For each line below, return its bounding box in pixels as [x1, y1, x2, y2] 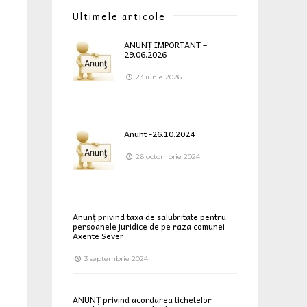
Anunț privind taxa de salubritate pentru [73, 209, 226, 223]
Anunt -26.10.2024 [124, 126, 195, 140]
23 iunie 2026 [134, 72, 182, 82]
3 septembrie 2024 [82, 254, 148, 263]
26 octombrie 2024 [134, 151, 200, 161]
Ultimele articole [73, 8, 166, 23]
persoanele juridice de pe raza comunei [73, 219, 225, 233]
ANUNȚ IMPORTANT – [124, 37, 207, 51]
